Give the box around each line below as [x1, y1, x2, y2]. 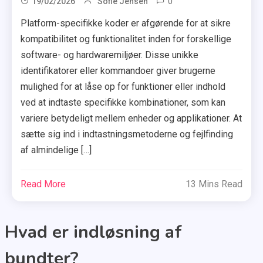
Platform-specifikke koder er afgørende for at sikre [21, 18, 231, 29]
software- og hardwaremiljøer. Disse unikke [21, 49, 199, 61]
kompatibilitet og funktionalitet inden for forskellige [21, 33, 232, 45]
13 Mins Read [185, 178, 242, 190]
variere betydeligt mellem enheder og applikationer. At [21, 113, 242, 124]
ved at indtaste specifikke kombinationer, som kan [21, 97, 226, 109]
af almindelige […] [21, 144, 92, 156]
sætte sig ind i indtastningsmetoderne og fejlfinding [21, 129, 234, 140]
